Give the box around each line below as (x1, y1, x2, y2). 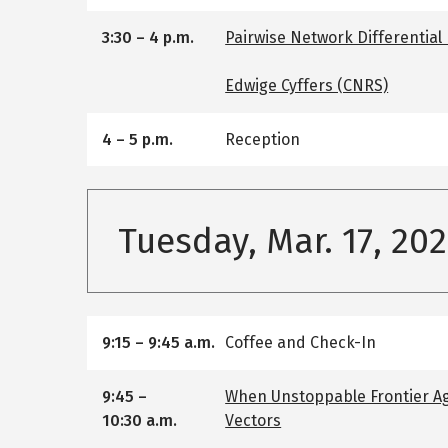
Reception (225, 129, 301, 149)
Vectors (225, 410, 282, 430)
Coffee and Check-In (225, 333, 377, 353)
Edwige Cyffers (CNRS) (225, 75, 389, 95)
